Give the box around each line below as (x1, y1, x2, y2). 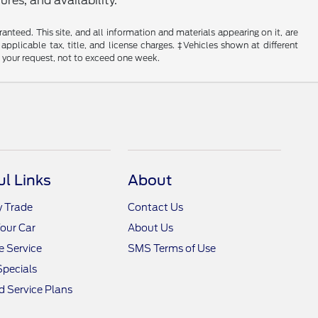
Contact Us (128, 202, 184, 213)
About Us (128, 222, 174, 234)
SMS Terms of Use (128, 243, 216, 254)
